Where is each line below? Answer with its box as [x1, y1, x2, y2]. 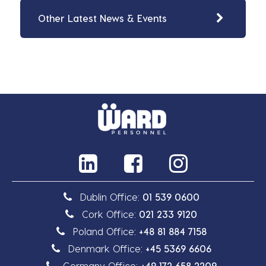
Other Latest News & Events [38, 12, 167, 24]
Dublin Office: [80, 191, 142, 202]
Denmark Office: [68, 242, 145, 254]
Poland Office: [72, 225, 139, 237]
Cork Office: [82, 208, 139, 220]
